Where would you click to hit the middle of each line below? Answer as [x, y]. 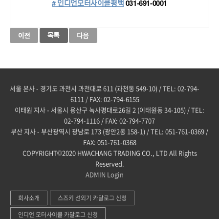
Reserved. [109, 164]
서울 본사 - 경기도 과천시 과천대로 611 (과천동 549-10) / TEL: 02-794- [105, 88]
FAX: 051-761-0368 [109, 142]
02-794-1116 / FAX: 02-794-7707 [109, 120]
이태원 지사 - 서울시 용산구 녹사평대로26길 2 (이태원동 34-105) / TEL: [109, 110]
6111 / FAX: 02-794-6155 [105, 99]
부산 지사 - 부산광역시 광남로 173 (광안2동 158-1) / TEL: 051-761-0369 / [109, 131]
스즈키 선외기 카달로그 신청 [92, 198]
